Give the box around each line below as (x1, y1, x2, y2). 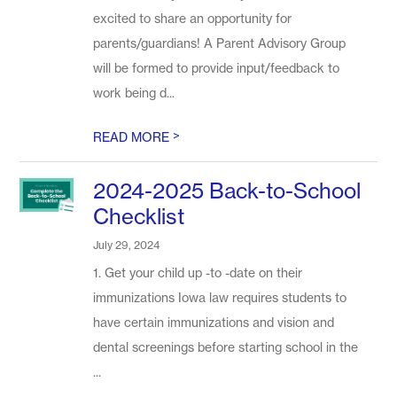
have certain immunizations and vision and (93, 315, 335, 330)
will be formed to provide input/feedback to (93, 60, 340, 75)
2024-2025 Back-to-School (93, 178, 362, 204)
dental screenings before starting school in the (93, 339, 359, 354)
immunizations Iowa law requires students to (93, 290, 347, 305)
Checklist (93, 204, 185, 230)
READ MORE (93, 129, 174, 144)
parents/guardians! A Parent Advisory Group (93, 35, 346, 51)
